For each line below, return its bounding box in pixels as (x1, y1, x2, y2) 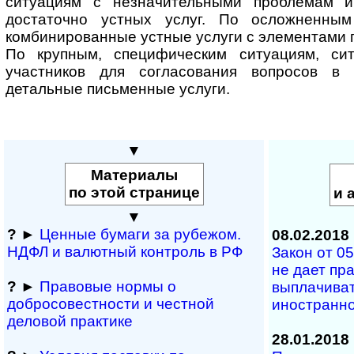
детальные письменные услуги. (6, 81, 230, 98)
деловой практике (7, 313, 133, 330)
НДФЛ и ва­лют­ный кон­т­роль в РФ (7, 243, 243, 260)
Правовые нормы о (40, 278, 176, 295)
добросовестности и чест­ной (7, 296, 214, 312)
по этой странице (68, 184, 200, 201)
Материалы (90, 167, 178, 183)
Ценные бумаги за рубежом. (40, 226, 241, 243)
